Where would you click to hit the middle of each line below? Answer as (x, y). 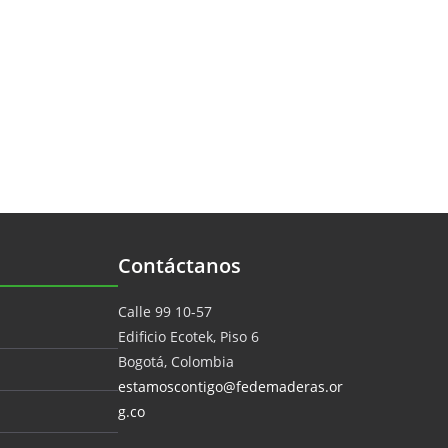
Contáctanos (179, 265)
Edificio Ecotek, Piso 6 (188, 336)
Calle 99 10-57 (165, 311)
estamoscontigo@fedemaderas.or (230, 386)
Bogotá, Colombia (176, 361)
